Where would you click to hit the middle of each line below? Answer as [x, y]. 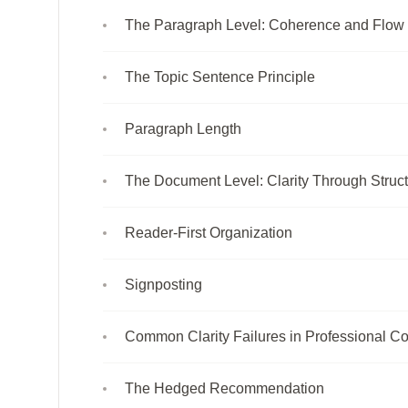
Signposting [163, 284]
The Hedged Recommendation [224, 388]
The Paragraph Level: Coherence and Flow [265, 25]
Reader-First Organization [209, 232]
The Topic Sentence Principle [220, 76]
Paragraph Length [183, 128]
